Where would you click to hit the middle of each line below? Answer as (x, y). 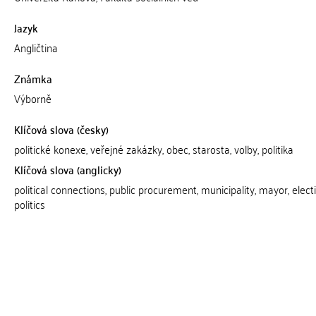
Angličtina (36, 47)
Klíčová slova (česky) (61, 129)
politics (29, 204)
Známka (33, 78)
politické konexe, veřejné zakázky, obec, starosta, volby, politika (153, 149)
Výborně (32, 98)
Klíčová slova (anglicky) (67, 169)
